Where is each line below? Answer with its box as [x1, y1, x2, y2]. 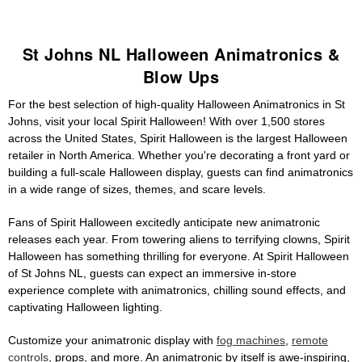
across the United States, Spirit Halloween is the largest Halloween [8, 132, 347, 145]
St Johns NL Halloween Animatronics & [22, 42, 340, 66]
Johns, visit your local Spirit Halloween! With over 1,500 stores [8, 115, 325, 128]
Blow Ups [142, 65, 220, 89]
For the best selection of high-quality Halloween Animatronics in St [8, 98, 345, 112]
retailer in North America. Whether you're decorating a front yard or [8, 149, 350, 162]
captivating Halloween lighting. [8, 301, 162, 314]
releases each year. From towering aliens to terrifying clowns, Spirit [8, 233, 350, 246]
